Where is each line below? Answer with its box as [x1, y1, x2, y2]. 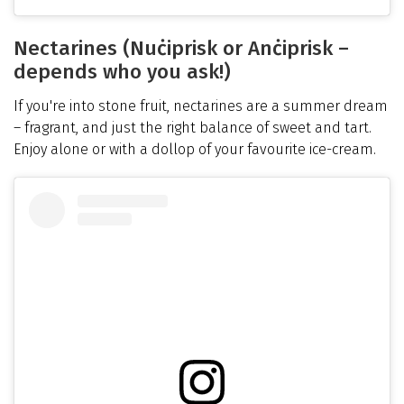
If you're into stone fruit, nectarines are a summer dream [14, 96, 388, 115]
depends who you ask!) [14, 60, 231, 85]
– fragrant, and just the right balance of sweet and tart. [14, 118, 372, 136]
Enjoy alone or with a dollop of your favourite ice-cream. [14, 140, 376, 158]
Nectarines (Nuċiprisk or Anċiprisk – [14, 36, 349, 61]
